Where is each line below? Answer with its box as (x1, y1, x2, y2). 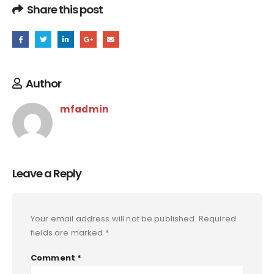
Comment (31, 252, 78, 264)
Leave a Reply (12, 165, 82, 181)
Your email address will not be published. (31, 212, 197, 224)
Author (26, 75, 62, 91)
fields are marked (31, 226, 105, 239)
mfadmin (60, 102, 109, 116)
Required (198, 212, 237, 224)
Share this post (27, 2, 103, 18)
